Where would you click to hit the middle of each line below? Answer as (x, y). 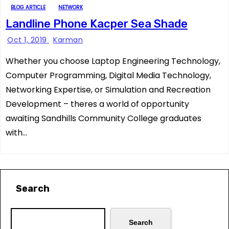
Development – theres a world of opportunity (97, 104)
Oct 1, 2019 (28, 40)
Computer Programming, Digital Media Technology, (108, 75)
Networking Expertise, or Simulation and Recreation (108, 90)
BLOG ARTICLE (28, 7)
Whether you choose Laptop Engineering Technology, (113, 61)
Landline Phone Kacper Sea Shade (97, 24)
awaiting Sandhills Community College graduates (104, 118)
